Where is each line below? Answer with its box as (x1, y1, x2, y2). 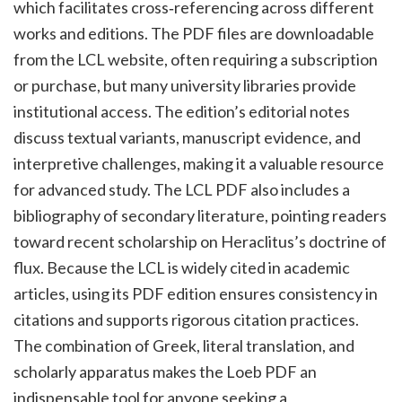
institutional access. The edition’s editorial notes (13, 101, 350, 122)
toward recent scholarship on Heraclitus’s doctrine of (13, 232, 387, 252)
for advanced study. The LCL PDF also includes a (13, 179, 350, 200)
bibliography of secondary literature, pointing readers (13, 205, 387, 226)
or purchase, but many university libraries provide (13, 75, 356, 96)
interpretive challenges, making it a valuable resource (13, 153, 384, 174)
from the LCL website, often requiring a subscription (13, 49, 378, 70)
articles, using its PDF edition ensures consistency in (13, 284, 378, 304)
